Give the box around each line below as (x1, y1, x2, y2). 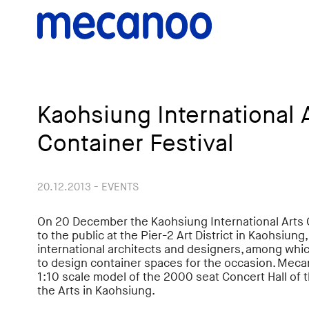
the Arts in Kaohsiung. (37, 284, 155, 299)
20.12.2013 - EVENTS (37, 181, 139, 195)
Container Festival (37, 130, 234, 159)
